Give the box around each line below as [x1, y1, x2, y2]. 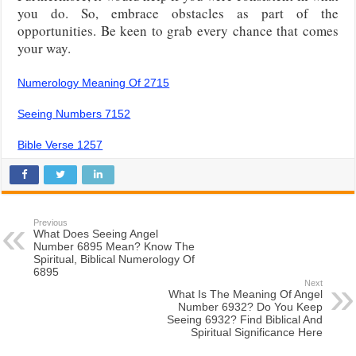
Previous [33, 217, 68, 227]
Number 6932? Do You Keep [177, 300, 323, 313]
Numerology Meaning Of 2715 [17, 75, 170, 89]
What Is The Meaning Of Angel [168, 287, 323, 300]
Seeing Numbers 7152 [17, 106, 131, 120]
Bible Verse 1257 [17, 137, 103, 151]
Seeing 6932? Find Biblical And [166, 312, 323, 326]
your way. [17, 38, 72, 57]
